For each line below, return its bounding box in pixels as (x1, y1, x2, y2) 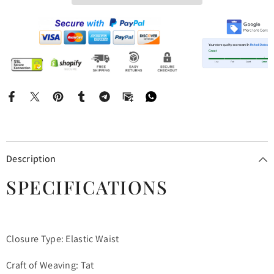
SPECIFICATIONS (6, 174, 168, 199)
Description (6, 152, 56, 165)
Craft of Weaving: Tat (6, 258, 94, 272)
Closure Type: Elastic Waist (6, 232, 119, 245)
